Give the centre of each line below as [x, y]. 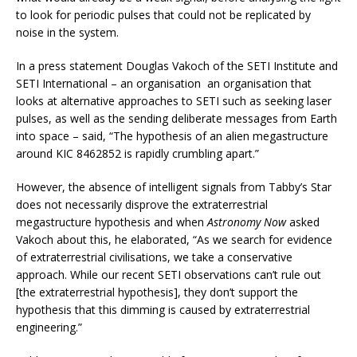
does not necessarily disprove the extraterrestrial [142, 205]
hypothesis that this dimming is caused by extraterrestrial [163, 310]
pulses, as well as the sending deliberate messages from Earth [177, 119]
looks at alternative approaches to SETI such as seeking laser [174, 101]
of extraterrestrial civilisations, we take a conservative [154, 257]
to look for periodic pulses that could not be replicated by [163, 15]
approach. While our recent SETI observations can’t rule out [169, 275]
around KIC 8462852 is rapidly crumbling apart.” [137, 154]
